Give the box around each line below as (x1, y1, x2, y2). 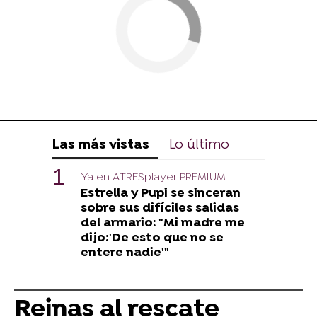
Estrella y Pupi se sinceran (81, 185, 241, 201)
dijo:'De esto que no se (81, 230, 224, 246)
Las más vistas (52, 137, 149, 154)
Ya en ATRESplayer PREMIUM (81, 170, 226, 185)
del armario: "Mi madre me (81, 215, 245, 231)
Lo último (169, 137, 229, 154)
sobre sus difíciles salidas (81, 200, 239, 216)
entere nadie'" (81, 245, 169, 260)
